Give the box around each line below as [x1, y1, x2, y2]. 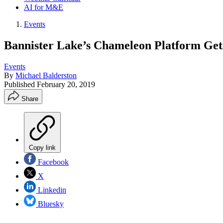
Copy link [29, 143, 56, 151]
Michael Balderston [15, 71, 77, 80]
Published [4, 80, 37, 89]
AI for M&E [24, 3, 63, 11]
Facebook [36, 157, 69, 166]
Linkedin [36, 185, 66, 194]
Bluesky [36, 199, 64, 208]
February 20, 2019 [37, 80, 95, 89]
